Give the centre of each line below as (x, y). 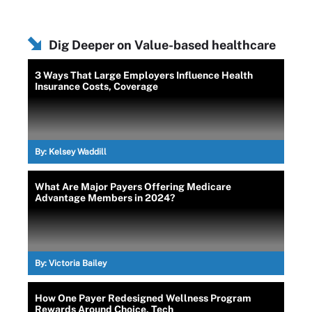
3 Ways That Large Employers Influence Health (144, 75)
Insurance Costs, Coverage (96, 86)
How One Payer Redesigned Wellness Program (143, 298)
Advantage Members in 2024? (105, 197)
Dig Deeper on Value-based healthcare (162, 45)
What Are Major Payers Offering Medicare (133, 186)
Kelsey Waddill (78, 151)
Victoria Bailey (78, 263)
